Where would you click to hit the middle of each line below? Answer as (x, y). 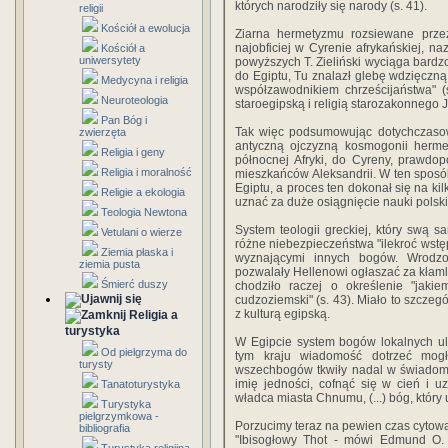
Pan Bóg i (124, 120)
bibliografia (104, 428)
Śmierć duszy (134, 284)
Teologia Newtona (144, 212)
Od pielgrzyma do (144, 352)
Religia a (153, 315)
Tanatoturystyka (140, 384)
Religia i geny (133, 152)
